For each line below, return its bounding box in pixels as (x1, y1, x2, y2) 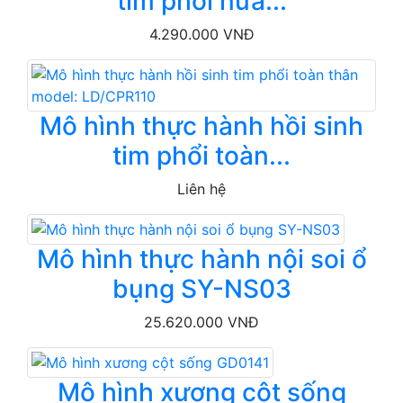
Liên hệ (177, 179, 226, 198)
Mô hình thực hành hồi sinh (40, 110, 363, 141)
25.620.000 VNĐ (144, 312, 259, 331)
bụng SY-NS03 (112, 273, 291, 304)
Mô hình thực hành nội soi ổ (36, 243, 367, 274)
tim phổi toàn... (112, 139, 291, 171)
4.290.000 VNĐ (148, 24, 255, 43)
